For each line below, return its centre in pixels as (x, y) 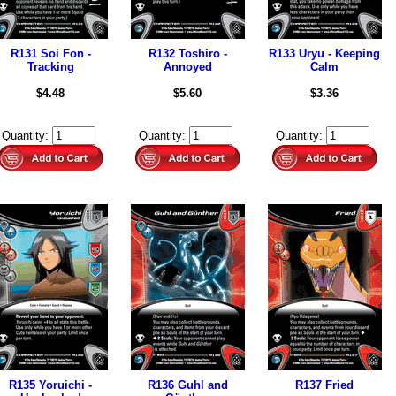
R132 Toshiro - (187, 53)
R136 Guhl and (187, 385)
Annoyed (187, 67)
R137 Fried (324, 385)
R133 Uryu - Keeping (324, 53)
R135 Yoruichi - (50, 385)
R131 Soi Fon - (50, 53)
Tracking (50, 67)
